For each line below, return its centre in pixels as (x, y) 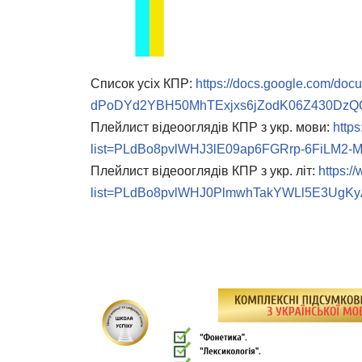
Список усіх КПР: (143, 84)
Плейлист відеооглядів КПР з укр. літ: (204, 171)
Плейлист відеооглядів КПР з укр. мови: (212, 127)
